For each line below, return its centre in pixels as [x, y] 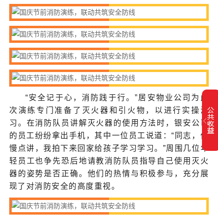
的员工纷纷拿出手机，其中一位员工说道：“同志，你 [109, 135]
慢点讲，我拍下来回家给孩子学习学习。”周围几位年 [109, 148]
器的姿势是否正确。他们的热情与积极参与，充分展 [109, 173]
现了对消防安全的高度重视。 [64, 186]
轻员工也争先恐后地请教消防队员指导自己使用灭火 [109, 161]
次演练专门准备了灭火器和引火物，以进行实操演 [109, 110]
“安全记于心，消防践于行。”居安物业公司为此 [117, 97]
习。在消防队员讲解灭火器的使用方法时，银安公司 [109, 123]
